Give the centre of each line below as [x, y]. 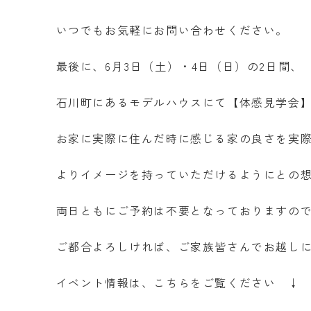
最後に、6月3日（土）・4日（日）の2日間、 [179, 66]
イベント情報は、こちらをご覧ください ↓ [178, 282]
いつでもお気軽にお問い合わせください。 [172, 30]
